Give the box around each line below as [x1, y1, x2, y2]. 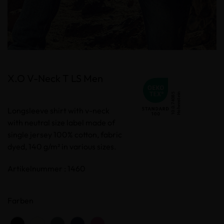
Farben [7, 195, 33, 206]
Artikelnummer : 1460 [7, 163, 85, 174]
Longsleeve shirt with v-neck [7, 105, 109, 116]
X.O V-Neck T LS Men [7, 72, 103, 85]
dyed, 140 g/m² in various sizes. [7, 141, 116, 152]
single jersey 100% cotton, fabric [7, 129, 122, 140]
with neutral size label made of [7, 117, 115, 128]
